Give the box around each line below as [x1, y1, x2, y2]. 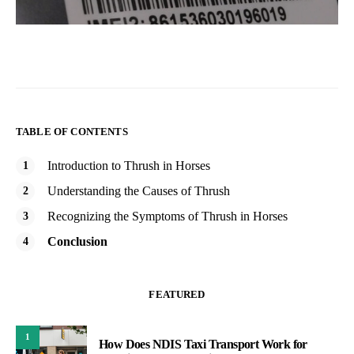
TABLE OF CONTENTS [16, 125, 128, 137]
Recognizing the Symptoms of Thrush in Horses [47, 209, 288, 223]
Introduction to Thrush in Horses [47, 158, 210, 172]
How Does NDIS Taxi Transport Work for [99, 337, 307, 352]
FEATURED [149, 288, 205, 300]
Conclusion [47, 234, 107, 248]
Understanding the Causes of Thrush [47, 183, 230, 198]
